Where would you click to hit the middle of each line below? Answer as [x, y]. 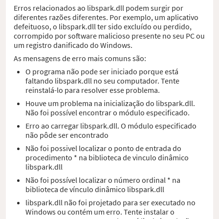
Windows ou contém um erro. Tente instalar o [100, 211]
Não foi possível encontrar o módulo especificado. [108, 112]
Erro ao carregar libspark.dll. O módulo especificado [111, 125]
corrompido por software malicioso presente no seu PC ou [109, 35]
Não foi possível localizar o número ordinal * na [103, 180]
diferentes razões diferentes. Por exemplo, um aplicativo [106, 17]
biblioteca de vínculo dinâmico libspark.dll [95, 189]
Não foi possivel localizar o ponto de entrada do [103, 148]
